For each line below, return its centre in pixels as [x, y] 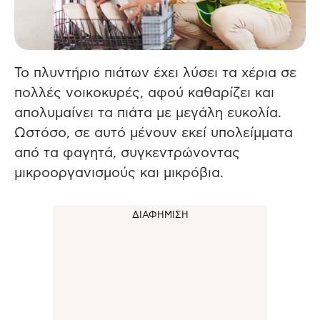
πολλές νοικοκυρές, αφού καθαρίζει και [144, 94]
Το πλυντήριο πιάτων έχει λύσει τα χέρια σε [155, 74]
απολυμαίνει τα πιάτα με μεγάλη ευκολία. [148, 114]
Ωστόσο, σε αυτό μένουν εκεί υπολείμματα [154, 134]
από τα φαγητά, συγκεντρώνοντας [127, 154]
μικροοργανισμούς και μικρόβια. [119, 174]
